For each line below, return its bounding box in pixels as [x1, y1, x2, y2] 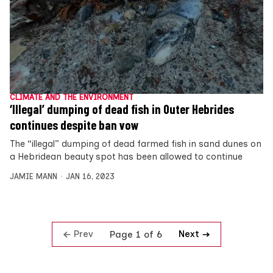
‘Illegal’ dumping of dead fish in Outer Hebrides [10, 102, 234, 117]
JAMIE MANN [10, 172, 57, 182]
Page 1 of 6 [110, 229, 162, 240]
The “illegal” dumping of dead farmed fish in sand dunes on [10, 138, 261, 150]
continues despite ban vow [10, 118, 139, 133]
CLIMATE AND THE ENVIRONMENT [10, 93, 133, 102]
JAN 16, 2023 [65, 172, 115, 182]
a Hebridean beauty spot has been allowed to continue [10, 151, 243, 163]
